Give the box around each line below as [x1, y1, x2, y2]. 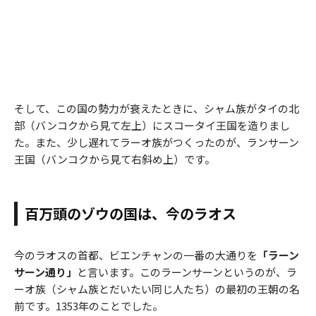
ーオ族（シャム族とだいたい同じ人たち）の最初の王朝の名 [14, 281, 300, 297]
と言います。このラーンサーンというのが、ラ [77, 265, 297, 280]
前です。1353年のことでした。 [14, 298, 163, 314]
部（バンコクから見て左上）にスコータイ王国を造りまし [14, 118, 290, 133]
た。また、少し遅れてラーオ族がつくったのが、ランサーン [14, 135, 299, 150]
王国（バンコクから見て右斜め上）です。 [14, 152, 215, 167]
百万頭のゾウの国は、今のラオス [25, 203, 236, 224]
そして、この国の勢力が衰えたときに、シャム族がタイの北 [14, 101, 299, 116]
